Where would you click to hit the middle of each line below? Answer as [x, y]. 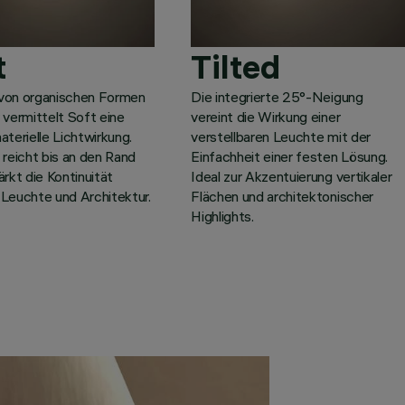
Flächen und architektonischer [282, 196]
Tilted [236, 66]
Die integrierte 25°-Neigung [277, 96]
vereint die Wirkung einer [266, 116]
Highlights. [222, 216]
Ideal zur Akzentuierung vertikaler [292, 176]
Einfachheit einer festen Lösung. [289, 156]
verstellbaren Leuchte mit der [281, 136]
